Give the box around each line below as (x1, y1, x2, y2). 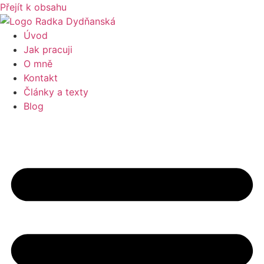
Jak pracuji (24, 44, 72, 55)
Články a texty (24, 86, 88, 98)
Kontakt (24, 72, 58, 84)
